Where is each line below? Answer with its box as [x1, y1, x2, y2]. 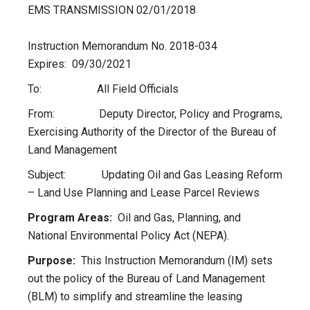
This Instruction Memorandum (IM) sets [75, 254, 273, 268]
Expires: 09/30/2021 [28, 57, 131, 71]
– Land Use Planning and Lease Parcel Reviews [28, 186, 259, 200]
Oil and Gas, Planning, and [112, 211, 241, 225]
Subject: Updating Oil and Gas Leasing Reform [28, 168, 282, 182]
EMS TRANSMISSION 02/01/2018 [28, 3, 251, 17]
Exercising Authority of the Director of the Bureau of [28, 125, 277, 139]
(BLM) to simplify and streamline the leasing [28, 290, 242, 304]
